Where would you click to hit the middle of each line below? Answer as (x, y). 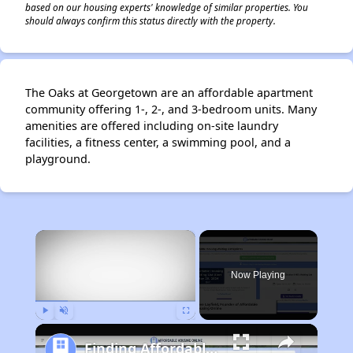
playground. (58, 159)
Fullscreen (201, 328)
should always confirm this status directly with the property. (150, 21)
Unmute (75, 328)
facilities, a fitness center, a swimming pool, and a (158, 143)
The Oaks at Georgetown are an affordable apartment (169, 93)
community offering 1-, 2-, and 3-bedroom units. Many (171, 110)
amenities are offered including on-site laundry (152, 126)
